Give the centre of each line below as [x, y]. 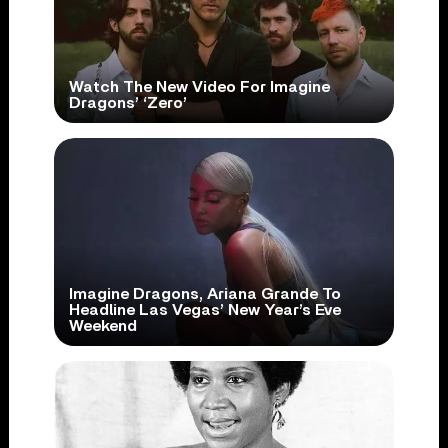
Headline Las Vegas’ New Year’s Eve [204, 310]
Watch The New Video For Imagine [199, 87]
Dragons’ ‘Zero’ [127, 103]
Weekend [102, 326]
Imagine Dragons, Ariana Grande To [204, 294]
